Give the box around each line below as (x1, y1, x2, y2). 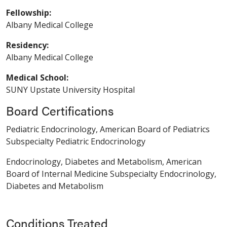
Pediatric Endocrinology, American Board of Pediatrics (6, 123, 210, 135)
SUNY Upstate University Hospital (6, 84, 135, 95)
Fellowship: (6, 7, 51, 18)
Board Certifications (6, 101, 113, 119)
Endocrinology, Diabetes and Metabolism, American (6, 156, 202, 167)
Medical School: (6, 71, 68, 83)
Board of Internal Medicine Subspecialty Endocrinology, (6, 168, 216, 179)
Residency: (6, 39, 49, 51)
